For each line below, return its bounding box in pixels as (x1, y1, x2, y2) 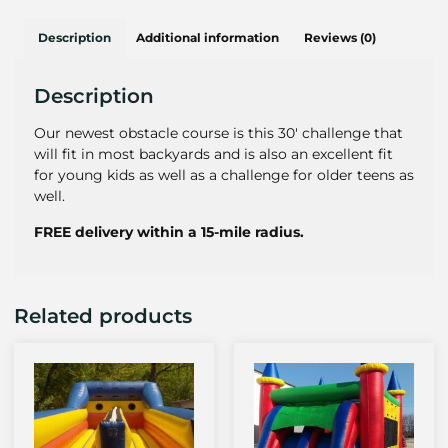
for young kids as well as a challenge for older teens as (34, 166, 414, 185)
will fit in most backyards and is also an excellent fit (34, 145, 393, 164)
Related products (14, 304, 192, 329)
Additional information (136, 29, 280, 45)
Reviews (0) (303, 29, 376, 45)
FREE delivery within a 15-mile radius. (34, 222, 304, 241)
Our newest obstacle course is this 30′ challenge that (34, 124, 403, 143)
